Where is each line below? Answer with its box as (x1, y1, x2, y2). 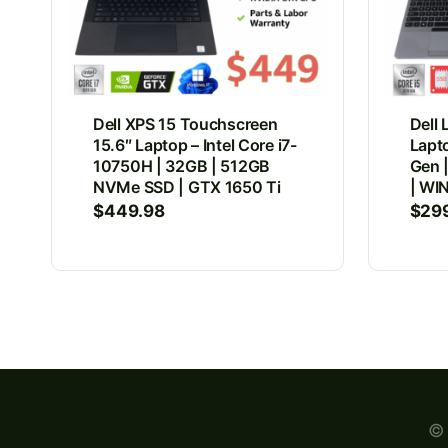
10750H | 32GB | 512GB (93, 155, 270, 176)
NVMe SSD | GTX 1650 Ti (93, 176, 281, 197)
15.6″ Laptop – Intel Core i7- (93, 134, 297, 155)
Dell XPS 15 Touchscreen (93, 113, 278, 134)
